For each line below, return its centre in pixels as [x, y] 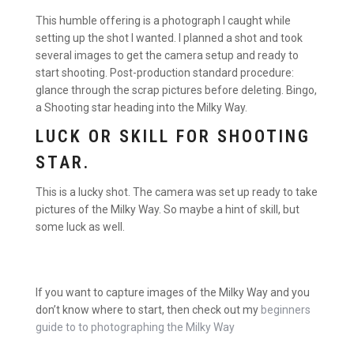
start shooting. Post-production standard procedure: [165, 72]
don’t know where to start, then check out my [148, 310]
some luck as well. [80, 227]
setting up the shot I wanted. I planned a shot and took [169, 38]
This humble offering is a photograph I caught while [163, 20]
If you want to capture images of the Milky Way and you [173, 293]
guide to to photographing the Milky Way [135, 328]
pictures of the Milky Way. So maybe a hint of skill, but [168, 210]
